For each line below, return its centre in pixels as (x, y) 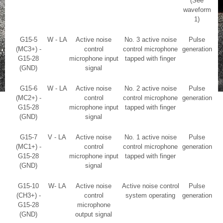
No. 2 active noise (150, 88)
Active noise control (150, 186)
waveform (197, 9)
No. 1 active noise (150, 137)
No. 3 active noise (150, 39)
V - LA (57, 137)
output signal (94, 214)
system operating (150, 195)
